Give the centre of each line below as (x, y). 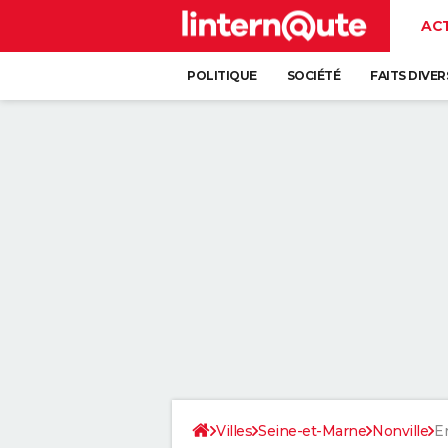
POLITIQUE (222, 75)
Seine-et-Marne (312, 431)
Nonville (400, 431)
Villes (234, 431)
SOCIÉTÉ (313, 75)
